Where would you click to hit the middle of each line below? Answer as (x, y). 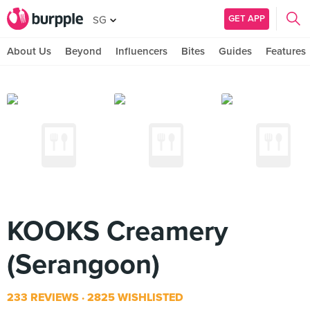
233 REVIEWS (43, 298)
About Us (29, 51)
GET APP (247, 18)
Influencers (142, 51)
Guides (235, 51)
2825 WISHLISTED (134, 298)
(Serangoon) (83, 264)
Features (286, 51)
